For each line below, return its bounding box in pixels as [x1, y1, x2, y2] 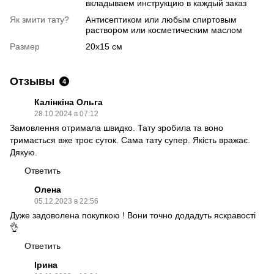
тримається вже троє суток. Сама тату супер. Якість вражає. [10, 135, 250, 145]
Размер [10, 41, 40, 51]
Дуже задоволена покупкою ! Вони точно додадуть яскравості [10, 210, 256, 220]
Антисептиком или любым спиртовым [86, 14, 237, 24]
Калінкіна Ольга [34, 97, 103, 107]
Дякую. [10, 147, 37, 157]
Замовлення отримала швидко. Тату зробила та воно [10, 122, 223, 133]
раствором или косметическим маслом [86, 24, 242, 35]
